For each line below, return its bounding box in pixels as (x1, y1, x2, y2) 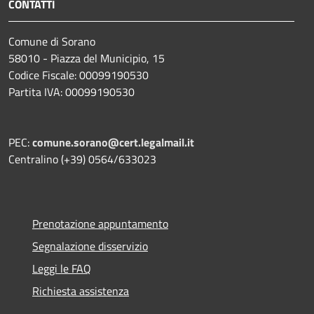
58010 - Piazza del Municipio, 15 (8, 49, 165, 67)
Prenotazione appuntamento (32, 214, 168, 232)
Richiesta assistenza (32, 282, 129, 299)
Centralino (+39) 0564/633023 (8, 150, 156, 168)
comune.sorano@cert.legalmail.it (32, 133, 194, 151)
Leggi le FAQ (32, 259, 91, 277)
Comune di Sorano (8, 32, 95, 50)
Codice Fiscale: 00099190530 (8, 66, 149, 83)
